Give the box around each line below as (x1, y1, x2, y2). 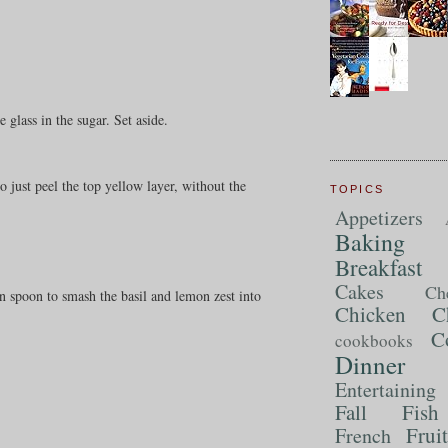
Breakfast (334, 251, 422, 282)
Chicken (334, 299, 406, 328)
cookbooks (334, 328, 413, 352)
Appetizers (334, 203, 423, 231)
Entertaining (334, 375, 436, 403)
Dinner (334, 347, 405, 381)
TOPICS (329, 183, 385, 196)
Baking (334, 225, 405, 258)
